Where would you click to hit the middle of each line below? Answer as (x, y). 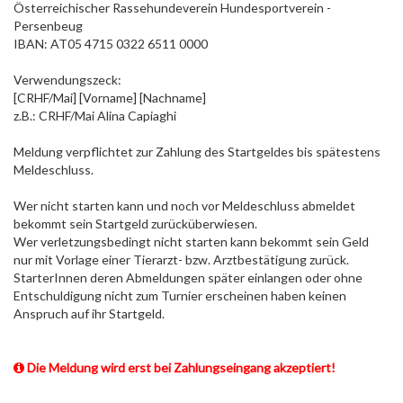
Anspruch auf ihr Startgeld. (89, 313)
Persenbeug (48, 26)
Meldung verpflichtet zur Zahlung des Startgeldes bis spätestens (197, 152)
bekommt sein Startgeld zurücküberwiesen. (135, 224)
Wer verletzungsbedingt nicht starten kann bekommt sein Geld (191, 242)
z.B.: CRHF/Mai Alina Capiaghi (95, 116)
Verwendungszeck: (67, 80)
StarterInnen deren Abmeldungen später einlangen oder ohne (188, 278)
